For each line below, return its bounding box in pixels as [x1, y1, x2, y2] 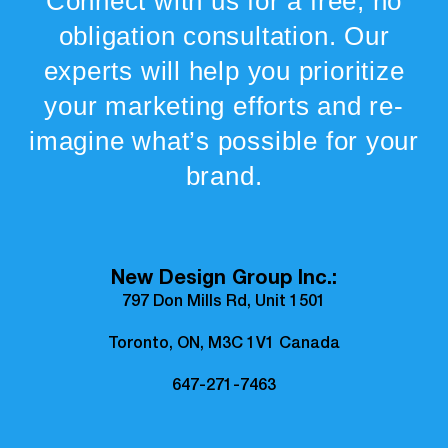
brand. [185, 161, 263, 192]
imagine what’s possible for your [29, 126, 419, 157]
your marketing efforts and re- [44, 91, 404, 122]
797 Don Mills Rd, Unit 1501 [122, 295, 326, 312]
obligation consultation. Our [58, 21, 390, 52]
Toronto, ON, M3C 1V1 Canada [108, 337, 340, 354]
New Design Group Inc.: [111, 270, 337, 291]
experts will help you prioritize [43, 56, 405, 87]
